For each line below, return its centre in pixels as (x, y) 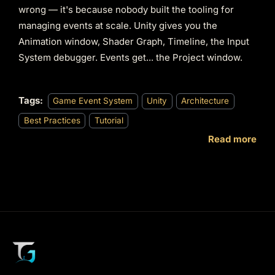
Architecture (205, 101)
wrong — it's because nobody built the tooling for (126, 10)
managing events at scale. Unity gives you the (118, 26)
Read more (232, 139)
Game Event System (93, 101)
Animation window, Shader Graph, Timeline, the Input (134, 42)
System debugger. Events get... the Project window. (130, 58)
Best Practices (52, 120)
